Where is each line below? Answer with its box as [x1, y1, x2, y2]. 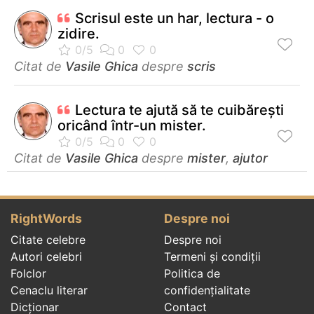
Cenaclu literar [11, 282, 88, 297]
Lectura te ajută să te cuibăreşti [75, 101, 284, 118]
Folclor [11, 266, 46, 280]
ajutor [233, 150, 268, 165]
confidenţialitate [164, 282, 250, 297]
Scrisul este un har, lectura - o [75, 9, 274, 27]
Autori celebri [11, 249, 82, 264]
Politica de [164, 266, 220, 280]
